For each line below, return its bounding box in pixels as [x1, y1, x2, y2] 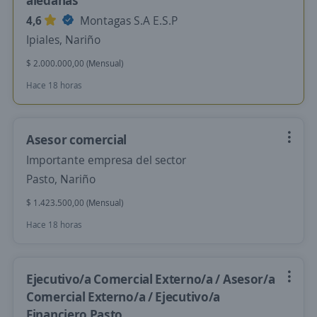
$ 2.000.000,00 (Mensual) [26, 57, 123, 69]
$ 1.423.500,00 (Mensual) [26, 197, 123, 209]
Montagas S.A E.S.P [77, 13, 178, 28]
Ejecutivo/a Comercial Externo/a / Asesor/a [26, 270, 275, 287]
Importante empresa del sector [26, 152, 186, 168]
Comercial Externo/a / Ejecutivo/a [26, 288, 221, 305]
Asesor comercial [26, 131, 127, 148]
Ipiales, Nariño [26, 32, 100, 47]
